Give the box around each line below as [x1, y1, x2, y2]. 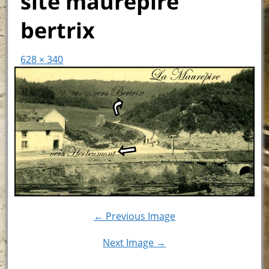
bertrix [20, 15, 95, 45]
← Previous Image [93, 209, 175, 223]
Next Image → [103, 235, 166, 249]
